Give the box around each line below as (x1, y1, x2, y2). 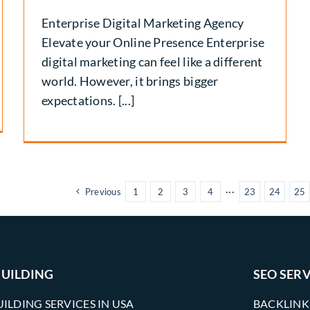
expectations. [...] (41, 92, 135, 108)
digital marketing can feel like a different (41, 53, 263, 69)
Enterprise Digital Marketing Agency (41, 15, 244, 30)
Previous (84, 185, 121, 197)
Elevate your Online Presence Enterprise (41, 34, 265, 50)
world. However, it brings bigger (41, 73, 219, 89)
